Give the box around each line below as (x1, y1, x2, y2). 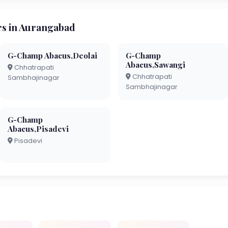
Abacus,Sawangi (125, 59, 185, 70)
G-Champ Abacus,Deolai (8, 50, 98, 61)
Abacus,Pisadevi (8, 123, 69, 134)
